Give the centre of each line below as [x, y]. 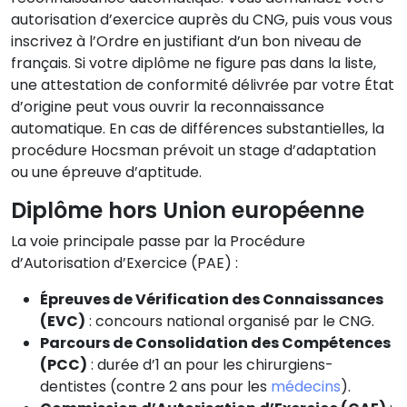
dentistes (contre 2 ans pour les [155, 386]
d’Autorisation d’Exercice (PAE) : [124, 263]
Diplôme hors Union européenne [188, 210]
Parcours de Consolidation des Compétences [215, 342]
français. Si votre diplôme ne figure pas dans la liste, [194, 63]
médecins [306, 386]
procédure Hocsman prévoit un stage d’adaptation [194, 150]
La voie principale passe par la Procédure [158, 241]
